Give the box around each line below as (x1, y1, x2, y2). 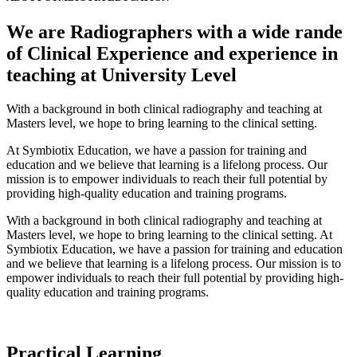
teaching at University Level (6, 65, 237, 86)
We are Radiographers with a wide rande (6, 22, 343, 43)
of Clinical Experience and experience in (6, 43, 338, 65)
